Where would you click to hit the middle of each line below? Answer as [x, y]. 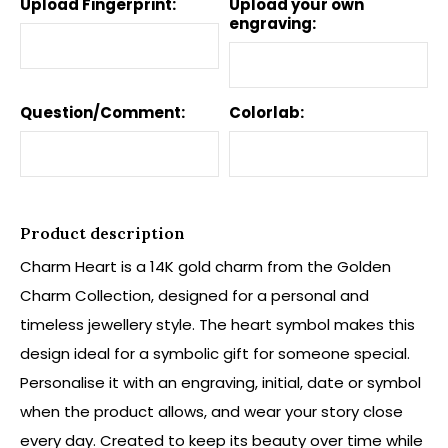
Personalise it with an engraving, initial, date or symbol [220, 382]
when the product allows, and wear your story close [211, 411]
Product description [102, 233]
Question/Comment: [102, 112]
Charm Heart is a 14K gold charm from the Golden [205, 266]
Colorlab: [266, 112]
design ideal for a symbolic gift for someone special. [215, 353]
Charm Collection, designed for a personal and [194, 295]
